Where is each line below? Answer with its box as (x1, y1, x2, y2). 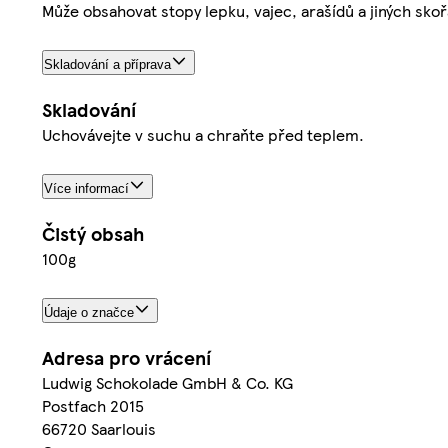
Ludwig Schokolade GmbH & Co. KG (42, 370, 293, 394)
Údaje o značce (44, 304, 134, 320)
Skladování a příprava (44, 57, 171, 73)
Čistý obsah (42, 220, 144, 247)
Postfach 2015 (42, 393, 144, 417)
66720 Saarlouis (42, 416, 156, 440)
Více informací (44, 181, 129, 197)
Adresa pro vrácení (42, 343, 211, 371)
